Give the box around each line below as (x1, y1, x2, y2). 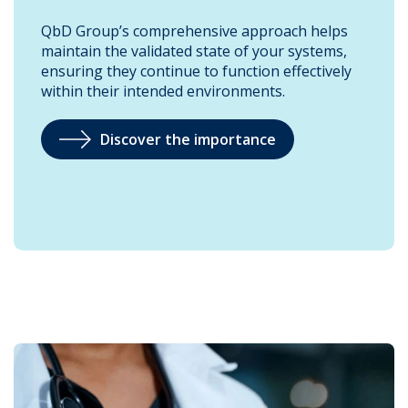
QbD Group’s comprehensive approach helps (41, 21, 348, 41)
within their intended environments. (41, 81, 289, 101)
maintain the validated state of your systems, (41, 41, 347, 61)
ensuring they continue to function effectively (41, 61, 352, 81)
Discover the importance (100, 129, 276, 149)
